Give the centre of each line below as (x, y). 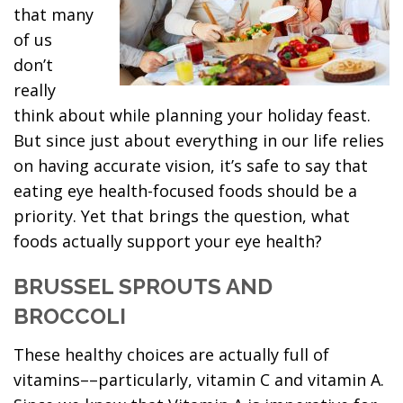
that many (54, 14)
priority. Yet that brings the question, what (182, 216)
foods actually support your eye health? (168, 241)
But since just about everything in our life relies (199, 140)
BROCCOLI (70, 316)
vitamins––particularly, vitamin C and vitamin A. (199, 380)
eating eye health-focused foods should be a (185, 191)
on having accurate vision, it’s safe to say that (191, 166)
